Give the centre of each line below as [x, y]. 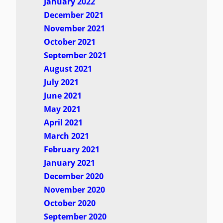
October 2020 [69, 203]
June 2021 [62, 96]
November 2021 [74, 29]
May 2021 [62, 109]
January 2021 [69, 163]
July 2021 [61, 82]
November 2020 [74, 190]
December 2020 [73, 176]
